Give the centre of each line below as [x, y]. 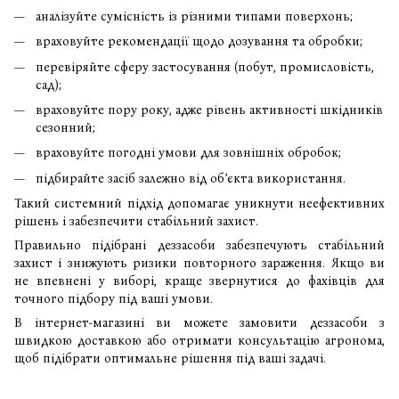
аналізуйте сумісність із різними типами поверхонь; [194, 16]
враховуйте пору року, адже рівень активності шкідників [209, 110]
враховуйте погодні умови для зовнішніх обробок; [188, 153]
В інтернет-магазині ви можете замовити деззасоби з [199, 323]
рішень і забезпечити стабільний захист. [136, 222]
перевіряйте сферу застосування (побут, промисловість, [205, 67]
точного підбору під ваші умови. [114, 299]
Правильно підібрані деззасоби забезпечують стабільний [199, 246]
